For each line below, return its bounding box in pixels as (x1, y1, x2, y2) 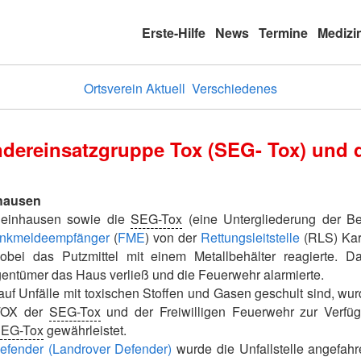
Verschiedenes (192, 78, 277, 98)
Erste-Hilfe (142, 23, 205, 42)
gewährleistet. (44, 321, 127, 339)
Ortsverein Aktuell (84, 78, 185, 98)
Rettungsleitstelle (201, 228, 300, 247)
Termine (259, 23, 308, 42)
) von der (145, 228, 201, 247)
